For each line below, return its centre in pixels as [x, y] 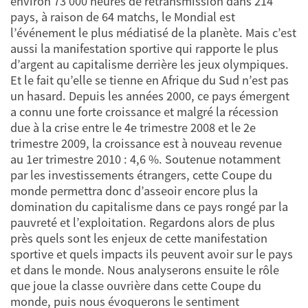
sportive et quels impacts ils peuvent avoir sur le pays [152, 254]
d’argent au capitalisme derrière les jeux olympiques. [150, 65]
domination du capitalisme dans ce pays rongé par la [149, 207]
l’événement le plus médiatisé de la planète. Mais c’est [153, 33]
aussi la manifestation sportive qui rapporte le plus [144, 49]
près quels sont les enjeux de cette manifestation [139, 239]
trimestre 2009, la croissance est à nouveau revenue [146, 144]
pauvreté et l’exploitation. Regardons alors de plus [143, 223]
